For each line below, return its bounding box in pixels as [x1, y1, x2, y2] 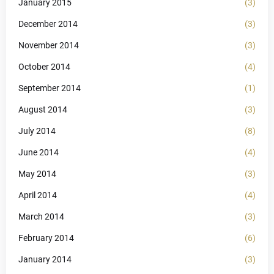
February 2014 [18, 232, 74, 243]
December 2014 [18, 18, 78, 29]
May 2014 [18, 168, 56, 179]
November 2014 [18, 40, 79, 50]
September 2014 [18, 83, 81, 93]
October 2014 [18, 61, 70, 72]
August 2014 [18, 104, 67, 114]
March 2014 [18, 211, 64, 221]
